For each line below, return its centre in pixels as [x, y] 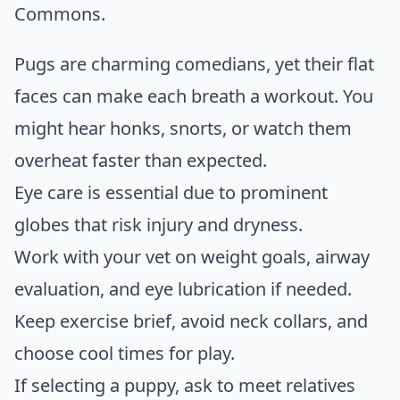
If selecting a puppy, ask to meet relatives [185, 385]
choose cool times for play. [125, 353]
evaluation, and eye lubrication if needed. [183, 288]
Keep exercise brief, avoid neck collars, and [191, 321]
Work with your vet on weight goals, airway [192, 256]
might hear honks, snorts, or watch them [183, 128]
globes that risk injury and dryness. [158, 224]
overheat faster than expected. [141, 160]
